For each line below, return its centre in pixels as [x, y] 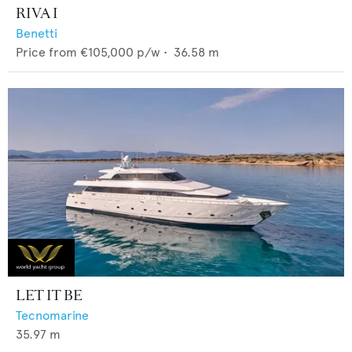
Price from [46, 52]
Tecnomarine [52, 316]
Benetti [37, 33]
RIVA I [37, 13]
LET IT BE [49, 296]
